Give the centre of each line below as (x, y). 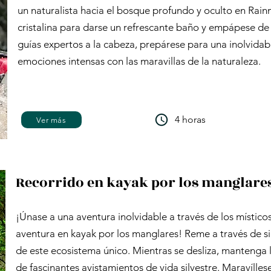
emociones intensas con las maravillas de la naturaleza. (139, 61)
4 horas (190, 119)
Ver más (51, 120)
